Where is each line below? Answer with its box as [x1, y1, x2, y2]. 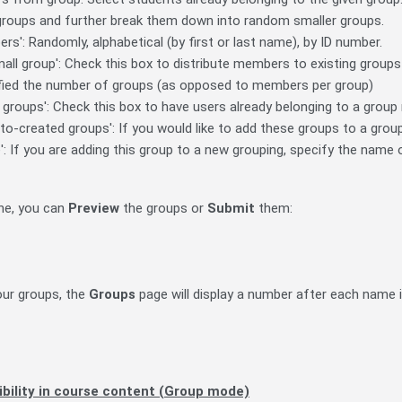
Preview [68, 200, 119, 217]
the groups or [119, 200, 207, 217]
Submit [207, 200, 255, 217]
